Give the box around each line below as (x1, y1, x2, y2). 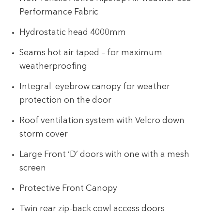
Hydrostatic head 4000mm (19, 28, 126, 37)
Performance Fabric (19, 8, 99, 16)
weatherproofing (19, 62, 88, 71)
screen (19, 164, 46, 173)
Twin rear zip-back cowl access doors (19, 205, 165, 214)
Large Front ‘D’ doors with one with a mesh (19, 151, 190, 159)
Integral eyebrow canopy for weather (19, 82, 170, 91)
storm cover (19, 130, 68, 139)
